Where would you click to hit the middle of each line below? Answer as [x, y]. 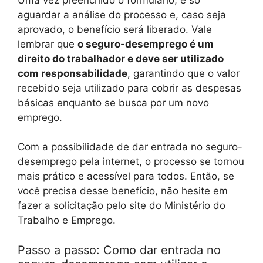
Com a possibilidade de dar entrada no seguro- [130, 147]
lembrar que [48, 44]
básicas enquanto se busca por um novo [113, 102]
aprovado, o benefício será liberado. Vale [115, 29]
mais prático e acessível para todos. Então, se [126, 176]
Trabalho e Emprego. [67, 220]
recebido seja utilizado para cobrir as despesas [129, 88]
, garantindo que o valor [183, 73]
